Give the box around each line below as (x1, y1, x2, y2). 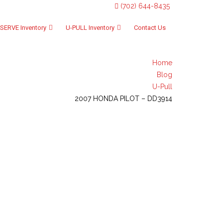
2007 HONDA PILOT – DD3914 (75, 95, 172, 103)
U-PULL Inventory (66, 24, 114, 31)
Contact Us (134, 24, 166, 31)
